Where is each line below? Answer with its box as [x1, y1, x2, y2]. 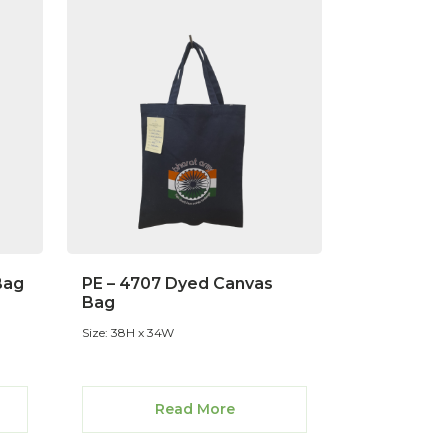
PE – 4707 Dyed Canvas [82, 273, 273, 293]
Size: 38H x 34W [82, 324, 174, 340]
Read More [154, 399, 235, 418]
